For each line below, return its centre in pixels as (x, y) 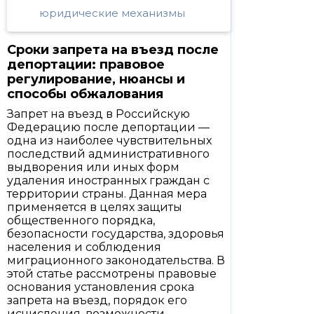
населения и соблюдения (84, 247)
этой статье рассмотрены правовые (112, 274)
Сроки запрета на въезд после (113, 50)
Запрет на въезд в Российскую (98, 114)
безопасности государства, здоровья (116, 234)
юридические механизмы (112, 13)
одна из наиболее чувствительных (109, 141)
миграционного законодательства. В (116, 260)
